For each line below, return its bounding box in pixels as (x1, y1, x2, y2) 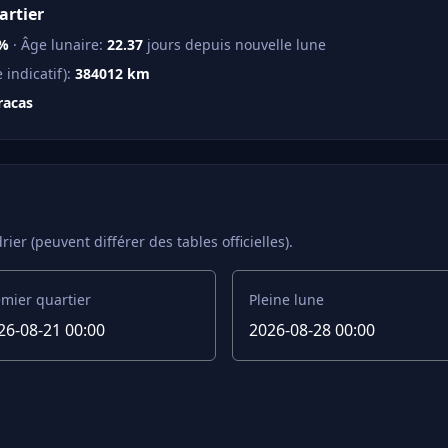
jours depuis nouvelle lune (143, 35, 326, 54)
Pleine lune (249, 290, 324, 309)
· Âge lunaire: (9, 35, 107, 54)
